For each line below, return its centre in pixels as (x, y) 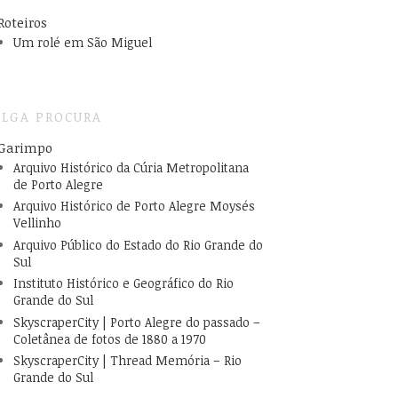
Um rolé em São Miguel (82, 43)
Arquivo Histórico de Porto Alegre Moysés (134, 206)
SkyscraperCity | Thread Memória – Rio (127, 361)
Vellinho (37, 223)
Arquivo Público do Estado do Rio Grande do (138, 244)
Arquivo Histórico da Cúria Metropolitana (131, 168)
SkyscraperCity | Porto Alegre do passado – (136, 322)
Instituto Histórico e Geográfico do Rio (123, 283)
